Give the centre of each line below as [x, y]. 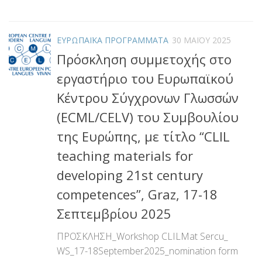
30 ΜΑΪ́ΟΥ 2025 [201, 40]
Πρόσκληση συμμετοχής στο [144, 59]
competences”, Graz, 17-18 [137, 194]
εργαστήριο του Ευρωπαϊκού [145, 78]
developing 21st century [130, 175]
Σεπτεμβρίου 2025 [114, 213]
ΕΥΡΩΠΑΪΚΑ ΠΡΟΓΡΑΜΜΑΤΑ [113, 40]
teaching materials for [125, 155]
